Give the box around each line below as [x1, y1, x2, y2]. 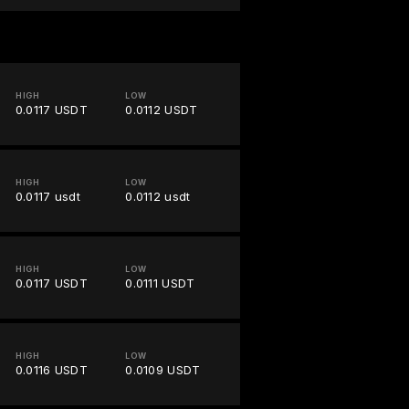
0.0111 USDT [125, 276, 195, 291]
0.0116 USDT [15, 362, 88, 378]
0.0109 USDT [125, 362, 201, 378]
